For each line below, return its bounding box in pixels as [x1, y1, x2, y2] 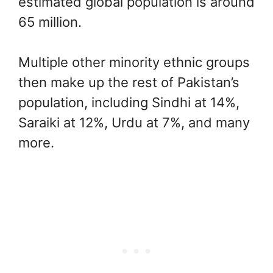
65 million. [18, 13, 82, 30]
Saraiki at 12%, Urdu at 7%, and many [18, 114, 250, 130]
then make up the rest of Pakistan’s [18, 74, 239, 90]
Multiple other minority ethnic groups [18, 54, 250, 70]
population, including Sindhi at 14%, [18, 94, 239, 110]
